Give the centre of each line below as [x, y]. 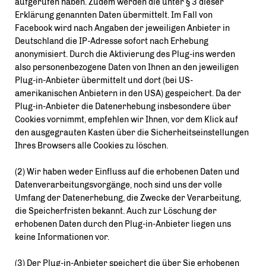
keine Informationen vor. [62, 237]
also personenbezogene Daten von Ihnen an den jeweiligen [127, 67]
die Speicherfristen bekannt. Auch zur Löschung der [116, 211]
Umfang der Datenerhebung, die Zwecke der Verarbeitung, [128, 198]
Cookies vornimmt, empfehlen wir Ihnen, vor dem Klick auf [126, 120]
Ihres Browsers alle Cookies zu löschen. [91, 146]
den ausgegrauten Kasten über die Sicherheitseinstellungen [132, 133]
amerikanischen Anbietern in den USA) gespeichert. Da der [128, 94]
